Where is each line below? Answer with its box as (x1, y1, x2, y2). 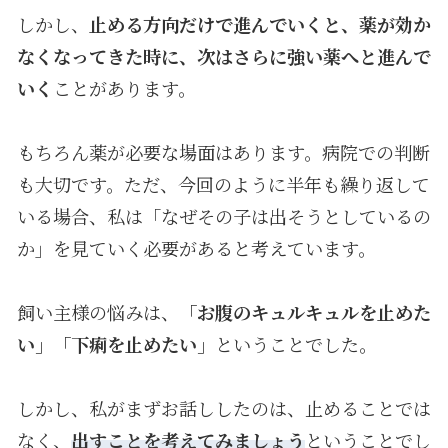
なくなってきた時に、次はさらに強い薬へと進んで (16, 42, 431, 69)
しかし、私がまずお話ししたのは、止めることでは (16, 394, 431, 421)
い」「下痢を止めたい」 (16, 330, 215, 357)
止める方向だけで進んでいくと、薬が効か (88, 10, 431, 37)
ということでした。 (214, 330, 377, 357)
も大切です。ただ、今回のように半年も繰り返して (16, 170, 430, 197)
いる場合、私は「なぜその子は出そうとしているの (16, 202, 431, 229)
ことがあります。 (52, 74, 196, 101)
